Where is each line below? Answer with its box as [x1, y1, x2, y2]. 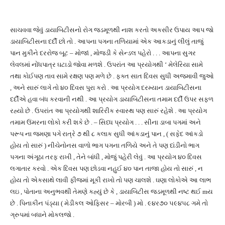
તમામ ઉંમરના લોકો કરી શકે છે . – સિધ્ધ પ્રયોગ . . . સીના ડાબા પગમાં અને [10, 119, 201, 126]
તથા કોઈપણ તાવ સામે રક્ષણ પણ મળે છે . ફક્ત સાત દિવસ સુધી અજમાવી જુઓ [10, 72, 214, 80]
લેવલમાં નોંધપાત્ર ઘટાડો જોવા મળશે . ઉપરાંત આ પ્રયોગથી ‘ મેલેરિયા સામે [10, 61, 203, 68]
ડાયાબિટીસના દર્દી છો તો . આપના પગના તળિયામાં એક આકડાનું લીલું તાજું [10, 38, 203, 45]
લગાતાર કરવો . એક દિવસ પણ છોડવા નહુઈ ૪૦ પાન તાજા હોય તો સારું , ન [10, 165, 203, 172]
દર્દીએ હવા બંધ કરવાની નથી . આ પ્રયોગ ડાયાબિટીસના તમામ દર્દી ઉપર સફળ [10, 95, 213, 103]
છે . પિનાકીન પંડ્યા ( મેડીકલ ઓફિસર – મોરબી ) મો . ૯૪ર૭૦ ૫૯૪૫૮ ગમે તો [10, 199, 208, 207]
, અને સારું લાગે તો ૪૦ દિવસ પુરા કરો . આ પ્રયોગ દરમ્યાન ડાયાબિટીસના [10, 84, 201, 91]
